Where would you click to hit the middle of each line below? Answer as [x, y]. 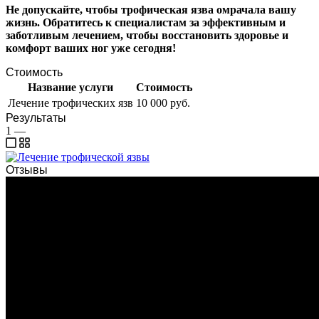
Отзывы [27, 169]
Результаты [36, 117]
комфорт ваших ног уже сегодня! [91, 48]
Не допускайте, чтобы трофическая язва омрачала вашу [151, 9]
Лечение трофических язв [70, 103]
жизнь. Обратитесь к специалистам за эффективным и [146, 22]
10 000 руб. [163, 103]
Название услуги [70, 87]
